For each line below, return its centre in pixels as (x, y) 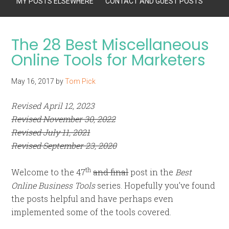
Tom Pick (81, 81)
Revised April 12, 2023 (53, 106)
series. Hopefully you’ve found (155, 185)
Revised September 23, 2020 (64, 145)
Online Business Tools (53, 185)
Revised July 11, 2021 (51, 132)
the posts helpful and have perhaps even (93, 199)
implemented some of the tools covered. (91, 212)
